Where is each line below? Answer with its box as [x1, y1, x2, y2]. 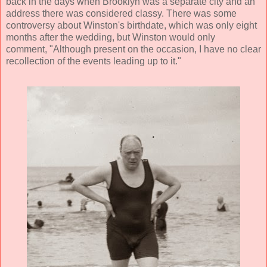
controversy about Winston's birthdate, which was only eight [6, 20, 257, 30]
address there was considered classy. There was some [6, 8, 237, 18]
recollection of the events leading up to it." [6, 55, 181, 66]
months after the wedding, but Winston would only [6, 32, 215, 42]
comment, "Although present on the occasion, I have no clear [6, 44, 261, 54]
